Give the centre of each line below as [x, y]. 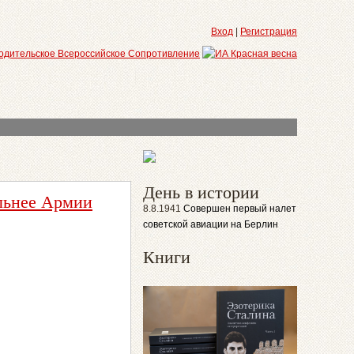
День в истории [201, 192]
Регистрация [269, 32]
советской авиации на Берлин [211, 224]
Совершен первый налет [240, 209]
